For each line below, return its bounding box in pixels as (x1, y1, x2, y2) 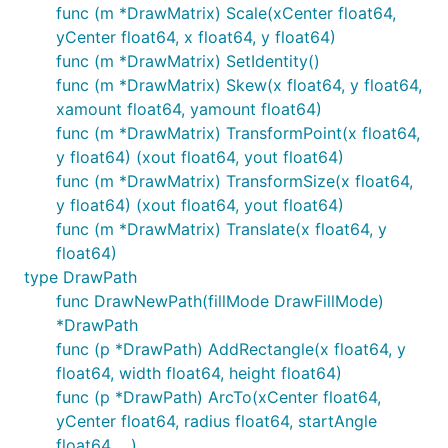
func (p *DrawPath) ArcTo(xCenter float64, (56, 387, 381, 407)
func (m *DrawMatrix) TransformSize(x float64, (56, 171, 413, 191)
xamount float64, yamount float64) (56, 99, 322, 119)
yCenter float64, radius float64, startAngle (56, 411, 377, 431)
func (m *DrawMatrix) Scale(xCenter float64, (56, 3, 396, 23)
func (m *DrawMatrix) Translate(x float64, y (56, 219, 387, 239)
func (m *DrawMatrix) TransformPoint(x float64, (56, 123, 420, 143)
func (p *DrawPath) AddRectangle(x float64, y (56, 339, 406, 359)
